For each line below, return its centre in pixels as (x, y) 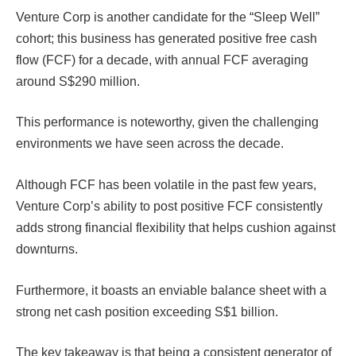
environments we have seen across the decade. (151, 144)
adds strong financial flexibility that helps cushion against (176, 228)
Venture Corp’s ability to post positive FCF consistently (169, 207)
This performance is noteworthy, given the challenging (167, 122)
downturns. (48, 250)
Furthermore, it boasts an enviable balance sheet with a (171, 290)
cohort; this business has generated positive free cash (166, 38)
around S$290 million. (78, 81)
